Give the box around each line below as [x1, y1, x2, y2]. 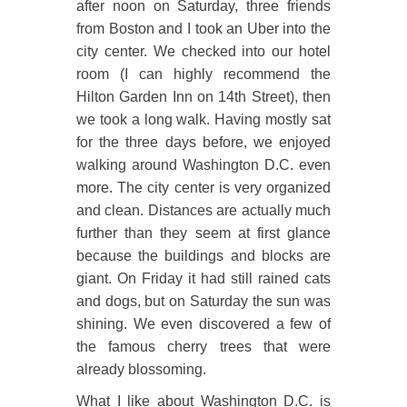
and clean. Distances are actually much [76, 203, 331, 218]
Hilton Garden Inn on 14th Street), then [76, 89, 331, 104]
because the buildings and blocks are [76, 248, 331, 263]
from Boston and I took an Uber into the [76, 21, 331, 36]
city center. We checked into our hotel [76, 44, 331, 59]
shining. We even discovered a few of [76, 316, 331, 332]
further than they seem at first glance [76, 225, 331, 241]
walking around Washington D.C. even [76, 157, 331, 173]
